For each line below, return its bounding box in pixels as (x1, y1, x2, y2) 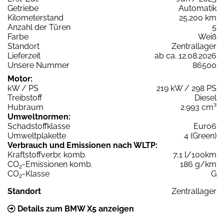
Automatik (178, 3, 216, 13)
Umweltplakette (7, 130, 66, 140)
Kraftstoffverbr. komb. (7, 149, 86, 159)
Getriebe (7, 3, 38, 13)
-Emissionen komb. (22, 159, 92, 169)
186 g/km (180, 159, 216, 169)
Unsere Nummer (7, 60, 69, 70)
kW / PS (7, 83, 38, 93)
